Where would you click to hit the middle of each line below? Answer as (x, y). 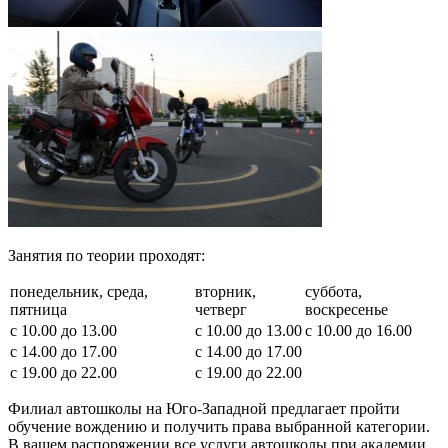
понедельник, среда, (79, 292)
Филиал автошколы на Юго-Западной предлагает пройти (204, 409)
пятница (38, 310)
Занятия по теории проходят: (106, 256)
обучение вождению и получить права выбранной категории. (219, 427)
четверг (221, 310)
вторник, (225, 292)
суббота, (333, 292)
